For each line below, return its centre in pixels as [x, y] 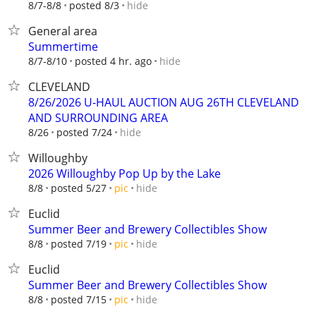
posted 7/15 [79, 299]
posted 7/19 [79, 244]
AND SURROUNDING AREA [98, 118]
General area [63, 31]
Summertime [63, 47]
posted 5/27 [79, 188]
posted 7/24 [84, 132]
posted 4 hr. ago [113, 61]
